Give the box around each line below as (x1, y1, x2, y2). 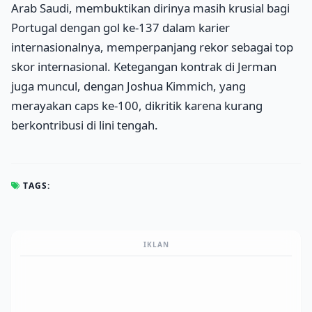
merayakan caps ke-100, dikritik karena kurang (11, 97, 263, 114)
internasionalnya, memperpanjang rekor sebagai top (11, 39, 293, 56)
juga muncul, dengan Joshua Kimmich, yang (11, 78, 246, 95)
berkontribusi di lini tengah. (11, 117, 158, 134)
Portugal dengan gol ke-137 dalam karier (11, 19, 230, 36)
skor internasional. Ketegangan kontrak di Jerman (11, 58, 276, 75)
